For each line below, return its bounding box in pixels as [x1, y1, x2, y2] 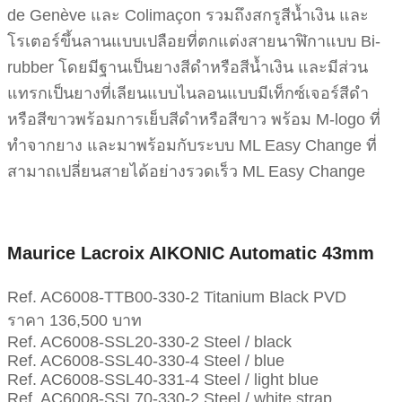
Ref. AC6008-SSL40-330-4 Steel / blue [7, 351, 284, 370]
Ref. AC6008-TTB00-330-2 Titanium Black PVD [7, 287, 346, 306]
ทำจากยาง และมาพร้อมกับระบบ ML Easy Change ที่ [7, 136, 377, 155]
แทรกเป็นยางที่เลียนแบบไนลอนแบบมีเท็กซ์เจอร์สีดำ [7, 84, 369, 103]
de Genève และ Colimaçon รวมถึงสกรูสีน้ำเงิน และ [7, 6, 369, 25]
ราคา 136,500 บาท [7, 310, 142, 329]
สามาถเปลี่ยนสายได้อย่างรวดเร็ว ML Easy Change [7, 162, 365, 181]
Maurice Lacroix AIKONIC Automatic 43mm [7, 242, 374, 263]
